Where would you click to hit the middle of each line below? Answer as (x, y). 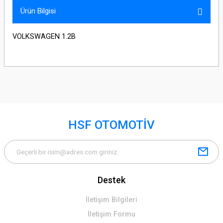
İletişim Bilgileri (111, 200)
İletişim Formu (111, 214)
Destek (111, 180)
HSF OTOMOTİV (111, 125)
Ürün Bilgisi (38, 11)
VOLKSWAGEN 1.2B (44, 37)
